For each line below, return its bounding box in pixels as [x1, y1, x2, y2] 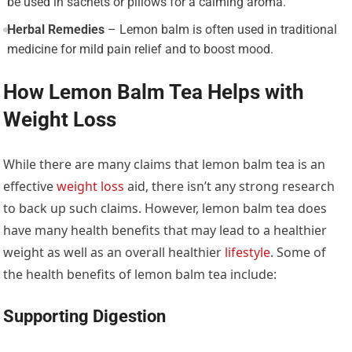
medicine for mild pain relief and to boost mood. [6, 42, 273, 57]
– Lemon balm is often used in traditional [104, 22, 337, 38]
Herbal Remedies [6, 22, 104, 38]
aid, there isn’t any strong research [124, 178, 335, 196]
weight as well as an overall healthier [3, 244, 225, 262]
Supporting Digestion [3, 306, 167, 327]
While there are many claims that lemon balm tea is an [3, 156, 326, 174]
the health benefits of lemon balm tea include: [3, 266, 277, 284]
